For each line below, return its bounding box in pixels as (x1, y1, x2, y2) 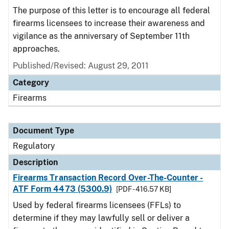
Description (13, 157, 58, 167)
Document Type (13, 126, 74, 135)
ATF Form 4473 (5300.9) (13, 184, 112, 194)
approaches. (13, 44, 60, 54)
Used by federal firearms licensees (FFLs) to (13, 200, 181, 210)
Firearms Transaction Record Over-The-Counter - (13, 173, 203, 182)
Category (13, 78, 49, 87)
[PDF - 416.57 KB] (116, 185, 172, 193)
